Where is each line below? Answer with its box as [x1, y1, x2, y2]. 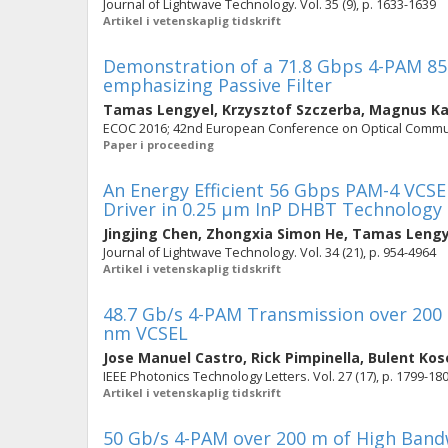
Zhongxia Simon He [206, 224, 344, 243]
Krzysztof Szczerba [222, 100, 361, 119]
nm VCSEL [103, 321, 188, 345]
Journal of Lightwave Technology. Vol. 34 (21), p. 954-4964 [103, 244, 436, 261]
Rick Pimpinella [251, 348, 360, 367]
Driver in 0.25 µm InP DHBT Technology [103, 197, 442, 221]
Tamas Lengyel [103, 100, 214, 119]
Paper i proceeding [103, 137, 214, 152]
